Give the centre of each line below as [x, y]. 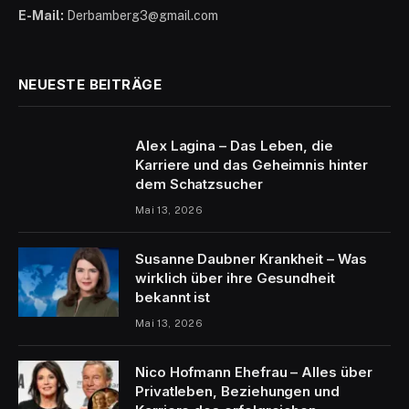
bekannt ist [173, 298]
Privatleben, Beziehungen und [237, 392]
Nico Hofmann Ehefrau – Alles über [254, 372]
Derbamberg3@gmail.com [141, 16]
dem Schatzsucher [199, 184]
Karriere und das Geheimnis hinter [252, 165]
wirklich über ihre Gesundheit [235, 278]
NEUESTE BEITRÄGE [90, 85]
